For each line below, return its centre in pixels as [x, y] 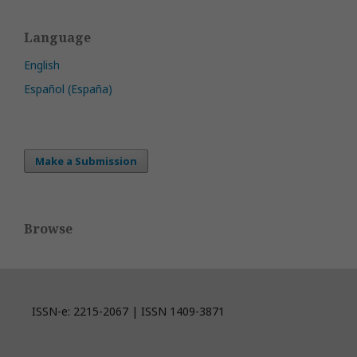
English [42, 65]
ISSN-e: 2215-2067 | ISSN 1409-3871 [128, 311]
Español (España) [68, 89]
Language [57, 37]
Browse [48, 229]
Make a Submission [86, 161]
